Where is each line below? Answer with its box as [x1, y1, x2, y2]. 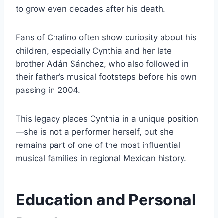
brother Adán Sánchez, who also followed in [16, 59, 189, 69]
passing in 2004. [16, 85, 80, 95]
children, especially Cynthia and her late [16, 46, 172, 56]
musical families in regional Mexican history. [16, 153, 186, 163]
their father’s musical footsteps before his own [16, 72, 197, 82]
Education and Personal [16, 190, 196, 210]
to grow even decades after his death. [16, 4, 165, 14]
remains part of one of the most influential [16, 140, 180, 150]
